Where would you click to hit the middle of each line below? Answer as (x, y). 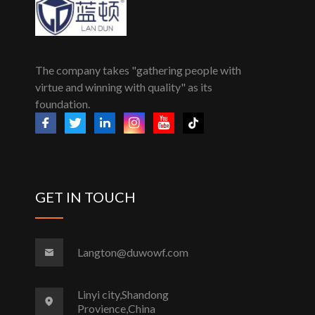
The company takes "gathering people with (138, 70)
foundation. (63, 103)
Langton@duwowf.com (133, 252)
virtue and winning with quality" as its (124, 86)
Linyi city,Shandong (123, 295)
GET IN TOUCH (85, 197)
